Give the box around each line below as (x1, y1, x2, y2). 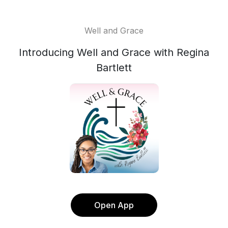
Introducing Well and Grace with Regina (19, 46, 209, 59)
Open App (94, 200, 134, 210)
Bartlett (96, 62, 132, 74)
